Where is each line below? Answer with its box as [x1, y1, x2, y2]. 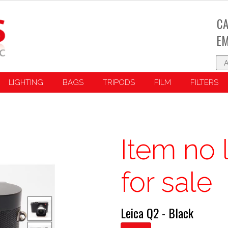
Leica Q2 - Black [120, 204, 193, 222]
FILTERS [190, 78, 218, 87]
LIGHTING [8, 78, 43, 87]
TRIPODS [102, 78, 135, 87]
